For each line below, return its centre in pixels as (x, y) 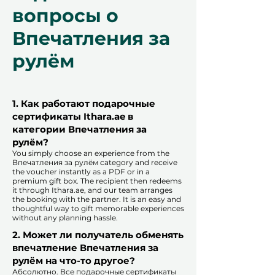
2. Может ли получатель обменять (98, 235)
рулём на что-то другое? (74, 261)
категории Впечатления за (79, 130)
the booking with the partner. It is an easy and (97, 199)
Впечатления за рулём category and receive (95, 163)
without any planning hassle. (65, 218)
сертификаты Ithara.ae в (73, 117)
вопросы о (65, 16)
